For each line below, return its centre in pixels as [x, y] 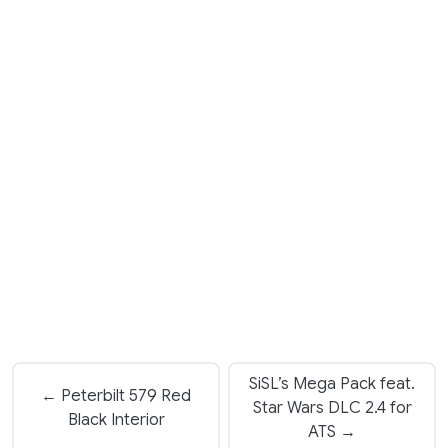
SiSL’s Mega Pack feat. [332, 384]
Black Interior [116, 420]
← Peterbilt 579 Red [116, 396]
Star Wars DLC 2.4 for [332, 408]
